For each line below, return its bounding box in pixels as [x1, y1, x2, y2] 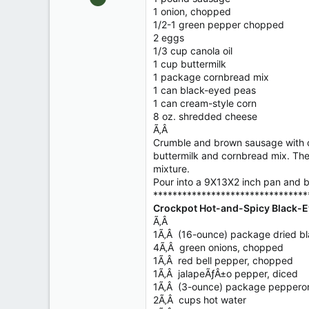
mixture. [153, 163, 190, 175]
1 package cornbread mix [153, 71, 269, 83]
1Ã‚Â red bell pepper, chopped [153, 255, 293, 266]
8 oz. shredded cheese [153, 110, 257, 122]
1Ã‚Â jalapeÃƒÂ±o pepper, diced [153, 268, 298, 279]
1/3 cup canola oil [153, 45, 232, 57]
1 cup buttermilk [153, 58, 226, 70]
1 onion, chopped [153, 6, 231, 17]
